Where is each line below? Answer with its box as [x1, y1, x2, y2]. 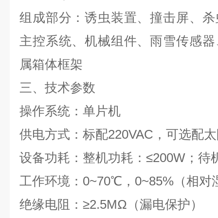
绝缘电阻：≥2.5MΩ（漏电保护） [19, 197, 203, 212]
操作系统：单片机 [19, 104, 121, 118]
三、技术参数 [19, 80, 95, 95]
